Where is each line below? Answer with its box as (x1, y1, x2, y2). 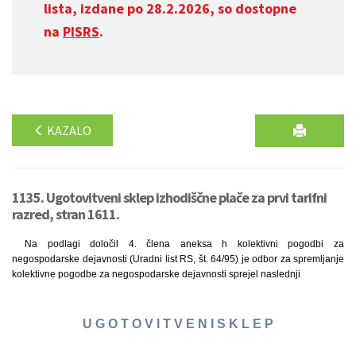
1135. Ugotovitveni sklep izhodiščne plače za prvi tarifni (12, 188, 327, 207)
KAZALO (44, 122, 91, 138)
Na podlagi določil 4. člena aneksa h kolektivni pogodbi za (25, 238, 344, 250)
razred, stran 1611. (12, 205, 119, 223)
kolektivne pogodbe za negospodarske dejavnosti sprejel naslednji (12, 269, 300, 280)
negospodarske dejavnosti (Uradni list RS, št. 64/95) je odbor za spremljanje (12, 253, 344, 265)
